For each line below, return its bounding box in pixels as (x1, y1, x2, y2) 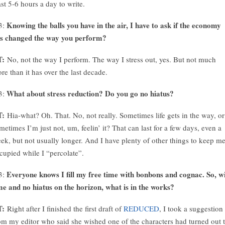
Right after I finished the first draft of (5, 203, 124, 213)
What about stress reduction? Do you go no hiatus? (7, 88, 174, 99)
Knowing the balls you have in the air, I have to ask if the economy (5, 20, 221, 31)
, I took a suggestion (159, 203, 223, 213)
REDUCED (124, 203, 159, 213)
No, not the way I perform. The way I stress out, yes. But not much (7, 54, 216, 64)
